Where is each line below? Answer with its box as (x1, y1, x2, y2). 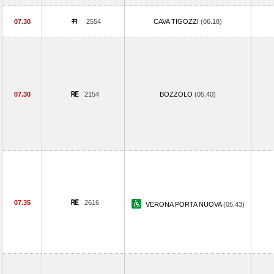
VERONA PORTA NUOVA (145, 201, 223, 208)
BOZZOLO (160, 91, 194, 98)
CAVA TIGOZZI (154, 18, 201, 25)
